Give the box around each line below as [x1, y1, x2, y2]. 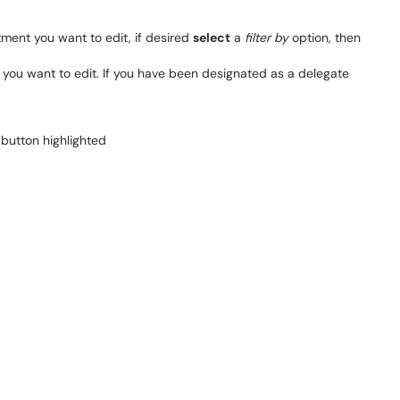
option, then [288, 29, 361, 46]
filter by [245, 29, 288, 46]
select [193, 29, 230, 46]
